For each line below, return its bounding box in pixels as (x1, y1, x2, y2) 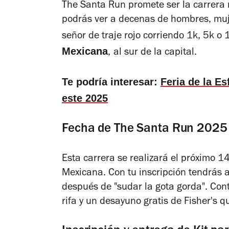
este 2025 (62, 93, 108, 104)
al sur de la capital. (113, 48, 197, 59)
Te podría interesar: (62, 76, 161, 88)
